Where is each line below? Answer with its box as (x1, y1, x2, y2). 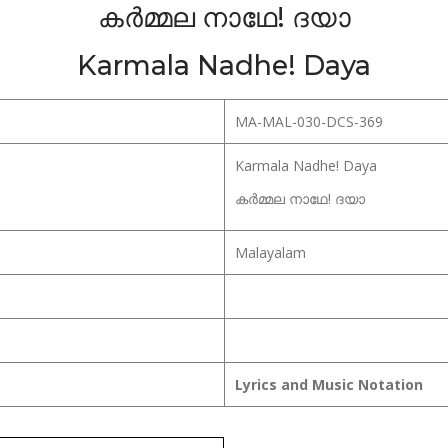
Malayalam (235, 242, 306, 262)
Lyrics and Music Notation (235, 374, 423, 394)
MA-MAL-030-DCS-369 (235, 111, 383, 131)
